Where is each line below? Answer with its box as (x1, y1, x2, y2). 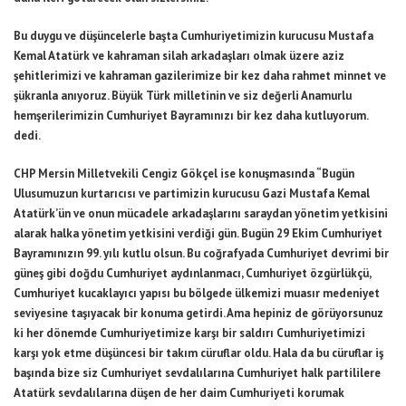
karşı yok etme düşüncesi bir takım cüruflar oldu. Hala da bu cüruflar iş (14, 345, 383, 362)
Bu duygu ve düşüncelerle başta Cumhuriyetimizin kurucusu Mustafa (14, 28, 373, 44)
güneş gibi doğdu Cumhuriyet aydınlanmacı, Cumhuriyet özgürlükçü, (14, 266, 371, 282)
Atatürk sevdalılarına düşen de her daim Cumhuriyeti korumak (14, 385, 344, 401)
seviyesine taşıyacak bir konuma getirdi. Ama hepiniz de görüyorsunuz (14, 305, 383, 322)
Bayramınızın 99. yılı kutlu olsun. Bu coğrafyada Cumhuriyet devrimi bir (14, 246, 389, 262)
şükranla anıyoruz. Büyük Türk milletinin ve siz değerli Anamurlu (14, 88, 352, 104)
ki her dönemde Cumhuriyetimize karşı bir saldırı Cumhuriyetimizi (14, 325, 365, 342)
